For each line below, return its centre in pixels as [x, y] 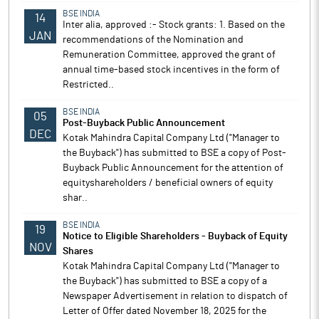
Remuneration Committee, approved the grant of [169, 55]
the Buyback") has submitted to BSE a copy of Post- [174, 153]
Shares [78, 251]
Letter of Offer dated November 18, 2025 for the [164, 311]
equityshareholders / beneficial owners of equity [168, 183]
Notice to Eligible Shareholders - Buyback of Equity [175, 236]
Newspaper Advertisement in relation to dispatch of [175, 296]
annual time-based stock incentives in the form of [171, 70]
